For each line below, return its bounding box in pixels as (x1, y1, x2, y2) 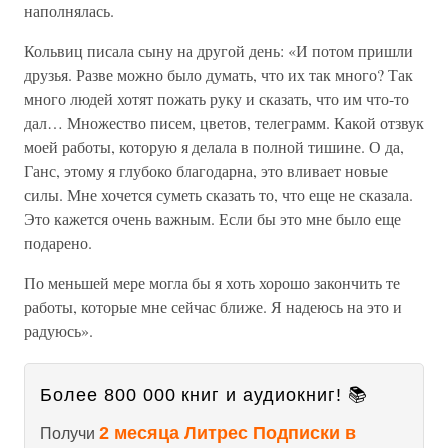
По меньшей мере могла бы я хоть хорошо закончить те (24, 272, 400, 293)
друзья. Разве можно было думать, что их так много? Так (24, 64, 413, 85)
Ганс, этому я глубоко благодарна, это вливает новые (24, 160, 388, 181)
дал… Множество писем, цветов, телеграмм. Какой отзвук (24, 112, 424, 133)
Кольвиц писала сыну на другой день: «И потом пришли (24, 40, 413, 61)
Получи (40, 425, 99, 442)
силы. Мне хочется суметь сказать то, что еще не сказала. (24, 184, 413, 205)
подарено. (24, 232, 92, 253)
